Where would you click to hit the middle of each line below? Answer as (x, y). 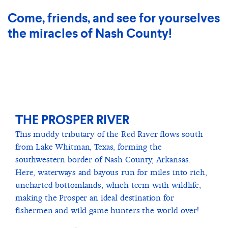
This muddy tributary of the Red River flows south (109, 134)
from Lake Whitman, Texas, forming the (89, 147)
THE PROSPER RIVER (72, 120)
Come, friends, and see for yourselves (114, 18)
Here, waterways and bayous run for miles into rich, (111, 173)
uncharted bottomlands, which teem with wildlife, (108, 185)
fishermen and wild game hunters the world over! (107, 211)
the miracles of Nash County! (90, 34)
